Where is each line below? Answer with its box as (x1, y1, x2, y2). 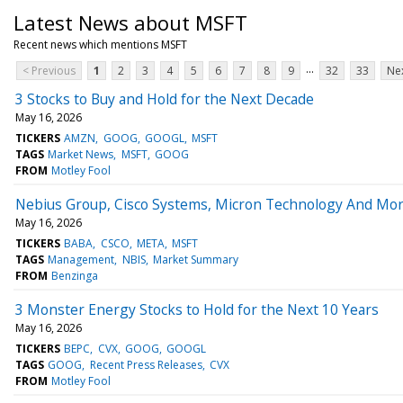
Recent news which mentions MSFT (13, 36, 187, 52)
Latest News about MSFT (13, 8, 247, 36)
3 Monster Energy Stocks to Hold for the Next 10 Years (15, 299, 379, 319)
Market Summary (152, 251, 238, 267)
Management (48, 251, 115, 267)
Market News (48, 146, 114, 162)
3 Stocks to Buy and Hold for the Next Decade (15, 88, 314, 109)
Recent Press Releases (89, 356, 202, 372)
